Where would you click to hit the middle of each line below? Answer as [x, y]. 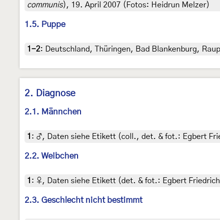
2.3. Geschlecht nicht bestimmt [83, 200]
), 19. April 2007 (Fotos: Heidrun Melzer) [136, 5]
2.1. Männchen [53, 112]
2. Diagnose [50, 94]
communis [45, 5]
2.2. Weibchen [52, 156]
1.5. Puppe [45, 25]
